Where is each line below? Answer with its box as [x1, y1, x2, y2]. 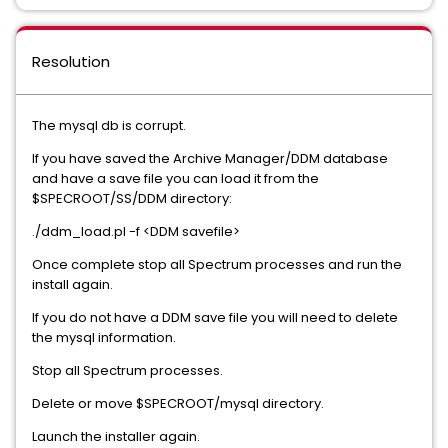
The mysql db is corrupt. [32, 116, 186, 135]
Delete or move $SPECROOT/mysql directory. [32, 394, 324, 413]
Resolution [32, 51, 110, 72]
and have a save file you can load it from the [32, 169, 319, 188]
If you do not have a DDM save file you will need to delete [32, 308, 398, 327]
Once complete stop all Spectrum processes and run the [32, 255, 402, 274]
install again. [32, 275, 113, 294]
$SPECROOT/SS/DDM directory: [32, 189, 232, 208]
